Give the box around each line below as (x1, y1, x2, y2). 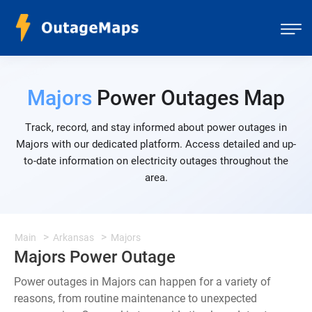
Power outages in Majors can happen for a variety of (14, 275, 271, 288)
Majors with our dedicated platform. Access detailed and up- (16, 138, 296, 150)
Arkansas (53, 232, 94, 243)
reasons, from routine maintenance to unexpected (14, 292, 257, 305)
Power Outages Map (92, 86, 285, 110)
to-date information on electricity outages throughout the (24, 155, 288, 167)
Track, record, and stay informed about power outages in (25, 121, 287, 134)
